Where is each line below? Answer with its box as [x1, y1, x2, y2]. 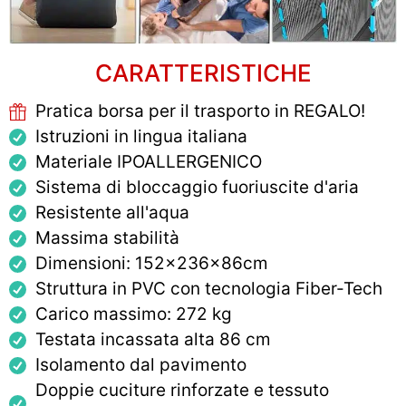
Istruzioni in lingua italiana [34, 126, 247, 148]
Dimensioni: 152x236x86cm [34, 253, 268, 275]
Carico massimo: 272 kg [34, 304, 232, 325]
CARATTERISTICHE [94, 59, 312, 88]
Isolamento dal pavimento [34, 354, 246, 376]
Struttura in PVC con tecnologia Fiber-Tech [34, 278, 382, 300]
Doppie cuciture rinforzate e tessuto [34, 380, 329, 401]
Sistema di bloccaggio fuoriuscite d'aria [34, 177, 359, 198]
